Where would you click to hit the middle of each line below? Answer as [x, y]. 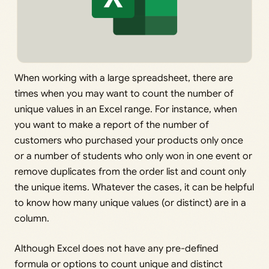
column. [32, 219]
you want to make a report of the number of [112, 125]
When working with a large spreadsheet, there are [124, 78]
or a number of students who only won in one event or [133, 156]
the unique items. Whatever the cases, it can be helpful [134, 188]
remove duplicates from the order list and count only [130, 172]
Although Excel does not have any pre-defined [116, 249]
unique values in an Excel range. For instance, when [126, 110]
